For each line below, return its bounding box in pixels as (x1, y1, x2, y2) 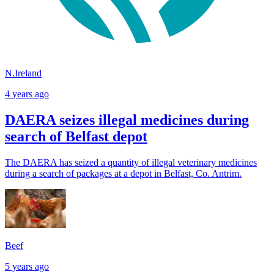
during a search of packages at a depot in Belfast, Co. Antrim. (5, 168, 242, 179)
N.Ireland (5, 68, 42, 79)
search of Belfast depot (5, 128, 147, 145)
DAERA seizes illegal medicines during (5, 112, 249, 128)
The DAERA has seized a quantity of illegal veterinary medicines (5, 157, 257, 168)
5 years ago (5, 261, 49, 272)
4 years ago (5, 89, 49, 100)
